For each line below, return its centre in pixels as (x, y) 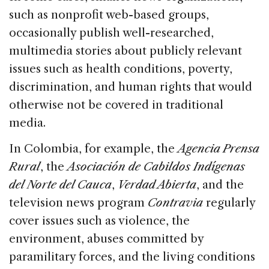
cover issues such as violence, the (99, 220)
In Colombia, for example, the (93, 148)
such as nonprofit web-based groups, (109, 14)
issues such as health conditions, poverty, (121, 68)
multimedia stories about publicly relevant (125, 50)
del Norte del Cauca (60, 184)
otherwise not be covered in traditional (116, 104)
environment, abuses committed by (106, 238)
